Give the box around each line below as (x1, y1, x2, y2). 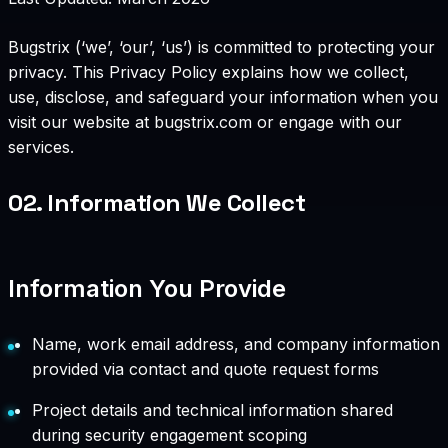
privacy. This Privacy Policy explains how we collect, (8, 62, 409, 83)
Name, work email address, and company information (32, 334, 440, 355)
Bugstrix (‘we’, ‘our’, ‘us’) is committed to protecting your (8, 37, 435, 58)
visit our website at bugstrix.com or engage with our (8, 112, 402, 133)
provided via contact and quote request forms (32, 359, 379, 380)
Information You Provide (8, 274, 286, 304)
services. (8, 137, 74, 158)
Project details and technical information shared (32, 400, 393, 421)
